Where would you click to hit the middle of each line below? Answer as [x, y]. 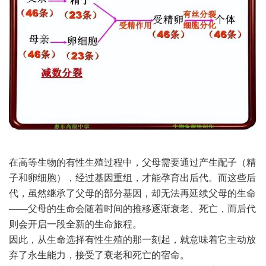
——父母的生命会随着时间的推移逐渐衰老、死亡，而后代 [132, 209]
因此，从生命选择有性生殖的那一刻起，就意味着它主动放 [132, 240]
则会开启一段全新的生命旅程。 [75, 224]
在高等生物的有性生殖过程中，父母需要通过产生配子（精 [132, 163]
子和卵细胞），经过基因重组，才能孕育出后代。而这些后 [132, 178]
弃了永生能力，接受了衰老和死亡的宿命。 [99, 255]
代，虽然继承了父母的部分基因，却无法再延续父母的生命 [132, 194]
